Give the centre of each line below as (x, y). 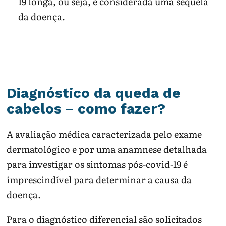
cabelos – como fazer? (86, 109)
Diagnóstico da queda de (94, 93)
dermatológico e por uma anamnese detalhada (107, 149)
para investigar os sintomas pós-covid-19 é (97, 164)
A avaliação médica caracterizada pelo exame (104, 134)
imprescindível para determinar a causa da (99, 179)
